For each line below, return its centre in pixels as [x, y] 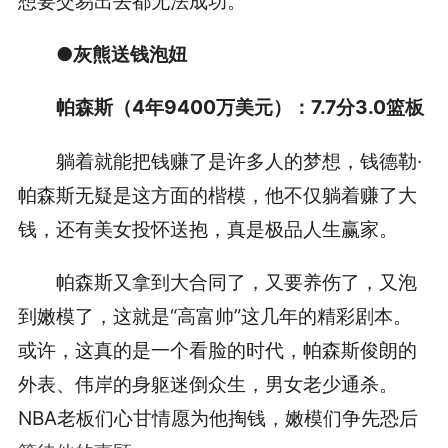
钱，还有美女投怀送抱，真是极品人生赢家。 [207, 228]
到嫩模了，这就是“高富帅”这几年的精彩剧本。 [214, 315]
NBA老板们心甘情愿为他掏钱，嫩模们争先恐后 [217, 417]
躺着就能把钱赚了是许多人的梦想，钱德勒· [239, 160]
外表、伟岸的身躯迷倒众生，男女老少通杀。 [207, 383]
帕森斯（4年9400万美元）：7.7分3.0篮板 [240, 107]
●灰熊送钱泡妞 [122, 54]
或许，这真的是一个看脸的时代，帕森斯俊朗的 [217, 349]
